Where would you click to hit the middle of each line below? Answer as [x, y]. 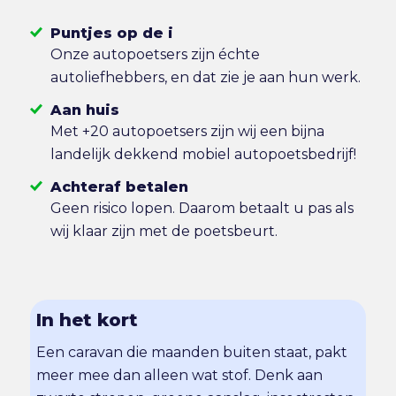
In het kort [88, 320]
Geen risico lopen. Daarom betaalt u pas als [202, 208]
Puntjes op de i [111, 34]
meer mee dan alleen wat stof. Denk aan [180, 376]
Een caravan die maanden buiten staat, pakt [192, 353]
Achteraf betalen [119, 187]
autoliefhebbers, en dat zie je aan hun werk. [205, 78]
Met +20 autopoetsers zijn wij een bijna [187, 131]
